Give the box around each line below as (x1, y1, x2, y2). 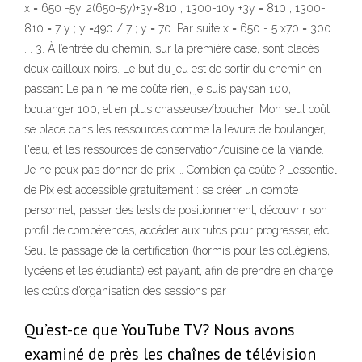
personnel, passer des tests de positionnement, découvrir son (24, 204, 327, 217)
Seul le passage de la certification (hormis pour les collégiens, (24, 244, 330, 258)
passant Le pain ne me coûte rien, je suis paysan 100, (24, 82, 291, 96)
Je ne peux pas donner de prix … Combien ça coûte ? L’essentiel (24, 163, 337, 177)
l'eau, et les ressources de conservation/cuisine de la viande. (24, 143, 324, 157)
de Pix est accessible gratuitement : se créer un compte (24, 183, 298, 197)
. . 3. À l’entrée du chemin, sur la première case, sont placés (24, 42, 319, 56)
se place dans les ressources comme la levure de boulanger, (24, 123, 326, 137)
